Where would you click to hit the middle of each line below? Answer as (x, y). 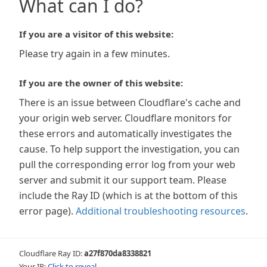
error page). (46, 211)
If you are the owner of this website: (101, 83)
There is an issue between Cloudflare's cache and (130, 103)
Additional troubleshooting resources (161, 211)
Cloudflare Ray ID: (52, 253)
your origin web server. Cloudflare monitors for (125, 118)
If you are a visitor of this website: (96, 34)
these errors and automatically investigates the (125, 133)
